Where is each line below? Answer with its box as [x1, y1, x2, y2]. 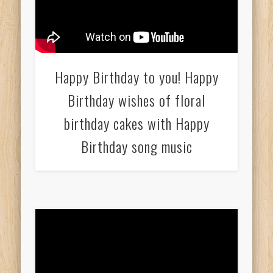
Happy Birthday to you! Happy [54, 66, 219, 88]
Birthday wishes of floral [68, 89, 205, 112]
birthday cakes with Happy [63, 112, 210, 135]
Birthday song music [80, 135, 193, 158]
